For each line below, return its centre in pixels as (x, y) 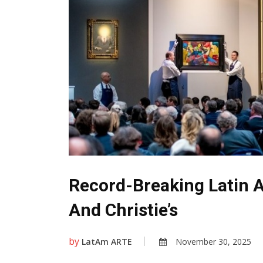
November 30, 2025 (213, 241)
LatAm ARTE (107, 241)
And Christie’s (123, 210)
